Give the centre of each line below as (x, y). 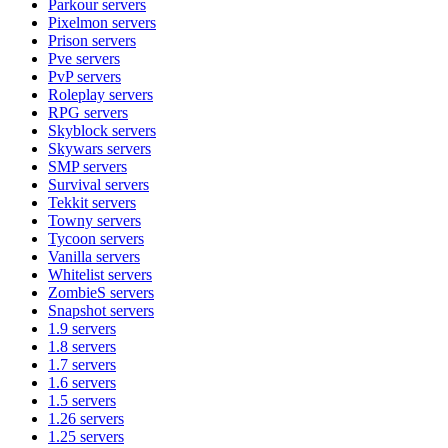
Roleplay (76, 94)
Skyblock (78, 130)
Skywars (75, 148)
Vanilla (70, 256)
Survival (74, 184)
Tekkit (68, 202)
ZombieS (77, 292)
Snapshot (77, 310)
